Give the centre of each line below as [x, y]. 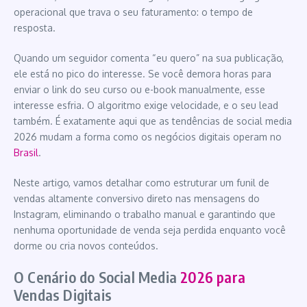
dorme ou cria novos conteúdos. [86, 245]
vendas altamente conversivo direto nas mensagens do [137, 198]
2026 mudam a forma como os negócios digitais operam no [148, 136]
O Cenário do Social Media [97, 277]
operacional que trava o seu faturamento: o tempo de [133, 12]
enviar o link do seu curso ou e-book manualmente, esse [139, 89]
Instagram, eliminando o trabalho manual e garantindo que [145, 214]
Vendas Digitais [63, 294]
